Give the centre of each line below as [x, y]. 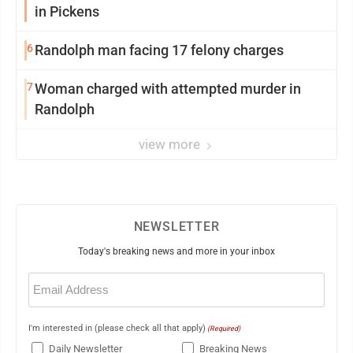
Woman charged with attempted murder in [168, 88]
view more [171, 144]
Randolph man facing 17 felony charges [159, 50]
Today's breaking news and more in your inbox [176, 251]
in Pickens [67, 11]
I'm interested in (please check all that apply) [117, 328]
